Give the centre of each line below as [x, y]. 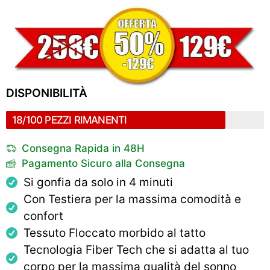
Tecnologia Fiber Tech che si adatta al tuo [136, 250]
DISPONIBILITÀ [47, 93]
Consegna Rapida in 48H [83, 148]
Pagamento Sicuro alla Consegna [104, 163]
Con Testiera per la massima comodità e [132, 199]
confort [43, 216]
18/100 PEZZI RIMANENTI [70, 120]
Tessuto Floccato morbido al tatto [114, 233]
